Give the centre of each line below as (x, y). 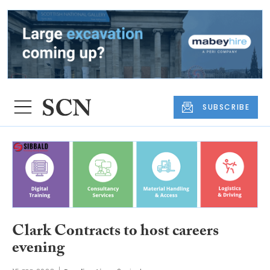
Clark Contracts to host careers (115, 233)
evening (38, 250)
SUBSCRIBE (226, 107)
